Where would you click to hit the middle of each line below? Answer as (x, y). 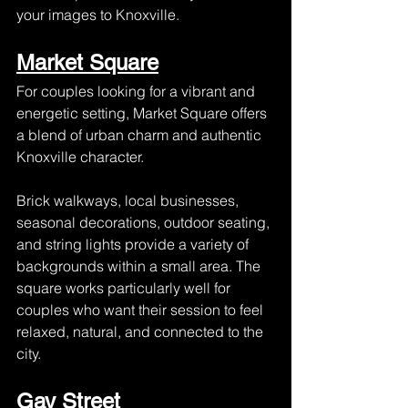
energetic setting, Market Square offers (143, 113)
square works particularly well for (125, 288)
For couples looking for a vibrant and (138, 91)
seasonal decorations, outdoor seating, (145, 222)
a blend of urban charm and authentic (141, 135)
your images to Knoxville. (98, 15)
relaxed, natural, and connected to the (142, 331)
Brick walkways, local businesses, (129, 200)
